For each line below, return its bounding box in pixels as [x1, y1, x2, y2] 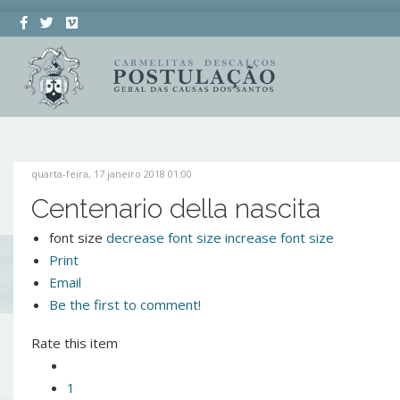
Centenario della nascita [31, 193, 321, 224]
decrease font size [106, 229, 221, 246]
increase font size [225, 229, 334, 246]
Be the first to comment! [49, 296, 201, 313]
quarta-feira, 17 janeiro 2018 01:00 [31, 167, 192, 180]
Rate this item [31, 334, 118, 352]
